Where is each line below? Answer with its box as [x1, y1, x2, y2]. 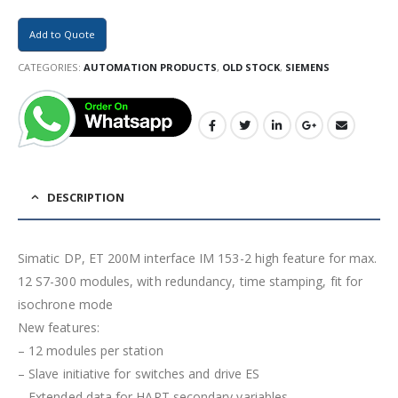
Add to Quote [29, 28, 95, 42]
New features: [18, 319, 99, 337]
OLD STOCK [222, 60, 280, 74]
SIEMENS [285, 60, 330, 74]
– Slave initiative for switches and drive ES [18, 365, 260, 383]
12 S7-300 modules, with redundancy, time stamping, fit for [18, 273, 363, 291]
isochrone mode [18, 296, 113, 314]
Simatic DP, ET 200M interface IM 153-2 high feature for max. [18, 250, 378, 267]
